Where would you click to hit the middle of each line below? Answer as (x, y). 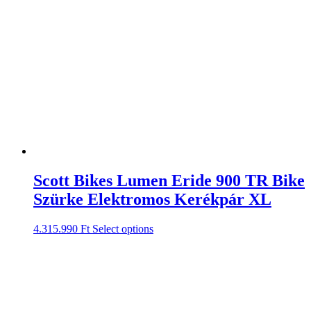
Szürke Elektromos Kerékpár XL (152, 200)
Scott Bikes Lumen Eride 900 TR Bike (169, 181)
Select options (123, 229)
